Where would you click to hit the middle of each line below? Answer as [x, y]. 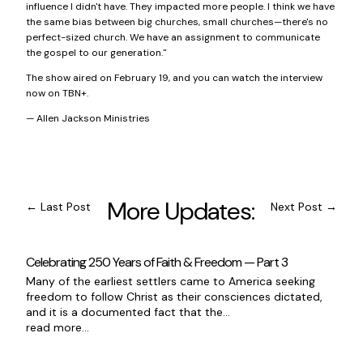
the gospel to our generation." [96, 53]
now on [44, 93]
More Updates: [181, 211]
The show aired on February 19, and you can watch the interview [174, 78]
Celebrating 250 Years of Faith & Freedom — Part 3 [157, 262]
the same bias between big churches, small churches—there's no [177, 22]
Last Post [66, 207]
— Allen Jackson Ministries [88, 118]
